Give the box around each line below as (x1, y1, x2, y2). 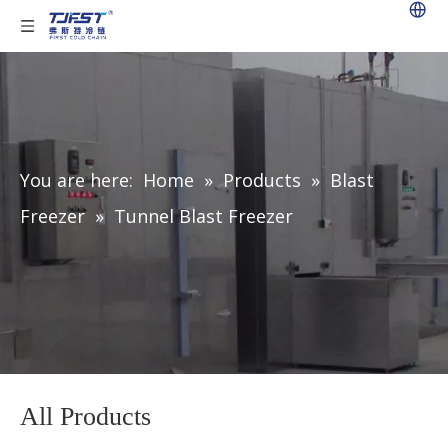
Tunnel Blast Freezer (114, 204, 293, 228)
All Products (20, 402, 151, 431)
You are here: (20, 168, 133, 192)
